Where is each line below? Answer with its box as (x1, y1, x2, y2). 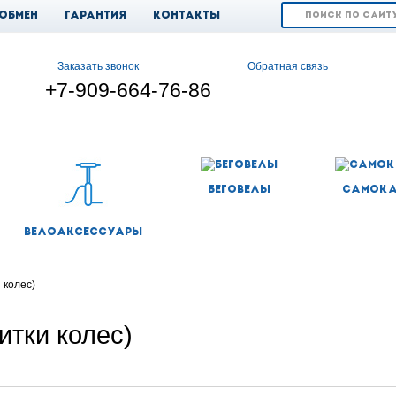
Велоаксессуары (24, 227, 142, 239)
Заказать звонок (57, 60, 140, 73)
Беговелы (207, 185, 270, 196)
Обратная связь (247, 60, 329, 73)
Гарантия (64, 11, 126, 21)
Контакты (152, 11, 220, 21)
